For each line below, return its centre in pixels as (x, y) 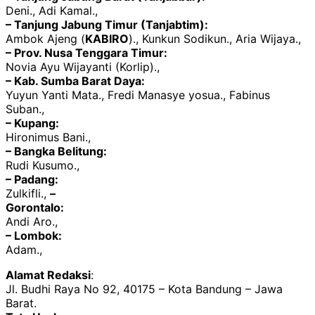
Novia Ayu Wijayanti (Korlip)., (83, 66)
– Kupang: (32, 123)
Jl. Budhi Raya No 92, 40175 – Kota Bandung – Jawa (144, 289)
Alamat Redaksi (48, 275)
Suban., (25, 109)
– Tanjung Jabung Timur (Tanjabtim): (107, 24)
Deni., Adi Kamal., (52, 10)
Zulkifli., (28, 193)
